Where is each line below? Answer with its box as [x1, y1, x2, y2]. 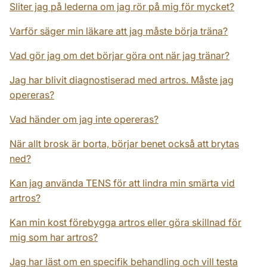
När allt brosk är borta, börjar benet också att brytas [10, 138, 239, 150]
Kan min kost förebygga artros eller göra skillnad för [10, 216, 241, 228]
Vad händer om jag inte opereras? [10, 113, 159, 125]
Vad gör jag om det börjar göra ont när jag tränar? [10, 49, 229, 61]
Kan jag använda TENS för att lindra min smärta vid [10, 177, 235, 189]
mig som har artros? [10, 231, 98, 243]
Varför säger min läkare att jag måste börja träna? [10, 25, 228, 37]
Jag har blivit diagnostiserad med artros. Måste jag [10, 74, 234, 86]
